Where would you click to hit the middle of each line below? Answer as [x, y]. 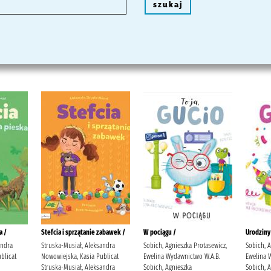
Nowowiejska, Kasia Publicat [80, 256]
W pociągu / [160, 232]
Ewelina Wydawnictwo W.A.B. [182, 256]
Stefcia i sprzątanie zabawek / [83, 232]
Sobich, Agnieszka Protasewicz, [185, 246]
